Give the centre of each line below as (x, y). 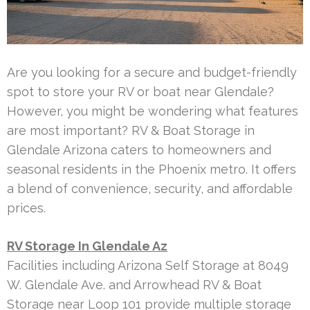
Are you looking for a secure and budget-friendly (152, 72)
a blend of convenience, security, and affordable (150, 188)
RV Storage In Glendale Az (87, 246)
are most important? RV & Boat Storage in (131, 130)
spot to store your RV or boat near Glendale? (140, 91)
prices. (26, 208)
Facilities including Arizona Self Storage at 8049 (148, 265)
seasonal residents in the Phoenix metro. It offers (152, 169)
